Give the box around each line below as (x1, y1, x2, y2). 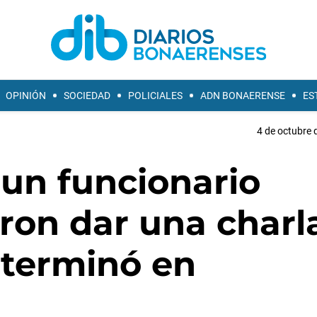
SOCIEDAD (64, 90, 110, 101)
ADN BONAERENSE (200, 90, 285, 101)
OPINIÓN (6, 90, 46, 101)
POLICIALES (128, 90, 183, 101)
